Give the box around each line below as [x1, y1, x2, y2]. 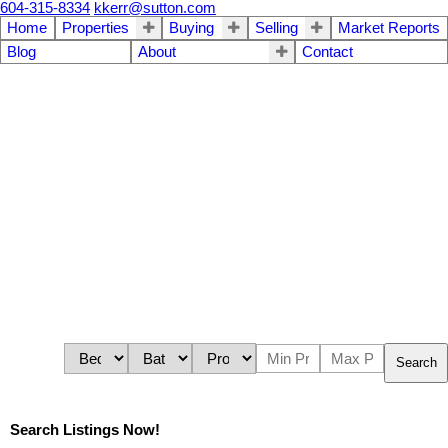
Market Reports [337, 20, 440, 36]
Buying [169, 20, 215, 36]
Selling [254, 20, 298, 36]
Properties [62, 20, 130, 36]
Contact [302, 44, 354, 60]
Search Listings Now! [10, 422, 160, 439]
